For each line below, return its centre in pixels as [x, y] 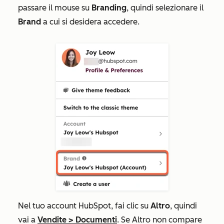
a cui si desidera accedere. [90, 22]
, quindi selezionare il [165, 8]
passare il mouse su [55, 8]
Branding [109, 8]
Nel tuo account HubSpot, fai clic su [84, 206]
